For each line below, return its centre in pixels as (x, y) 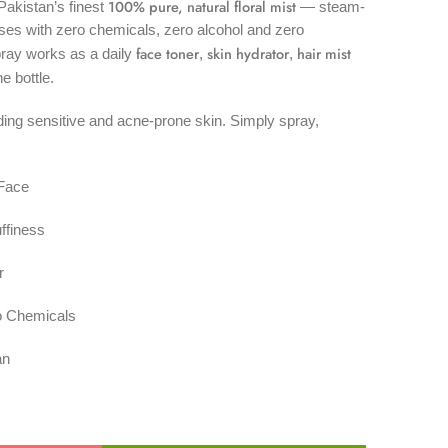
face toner (167, 53)
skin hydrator (248, 53)
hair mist (324, 53)
